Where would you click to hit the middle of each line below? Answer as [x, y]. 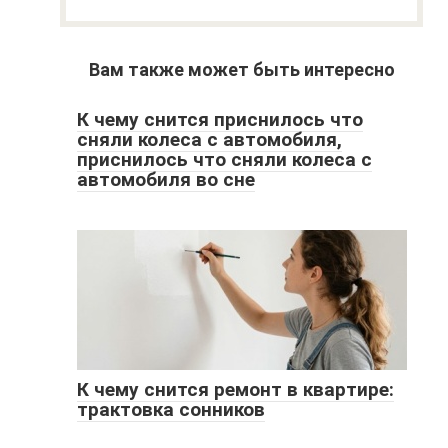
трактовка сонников [170, 409]
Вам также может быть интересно [241, 69]
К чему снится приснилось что [219, 119]
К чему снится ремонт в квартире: [235, 389]
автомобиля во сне [165, 179]
